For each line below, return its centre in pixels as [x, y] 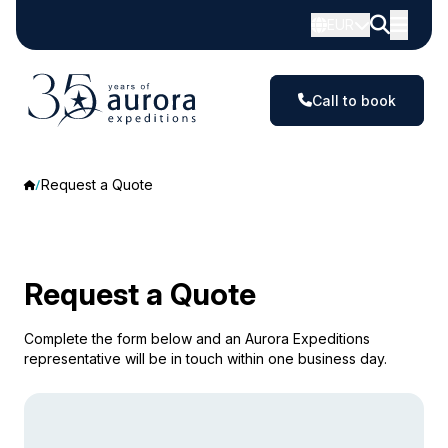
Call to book [354, 100]
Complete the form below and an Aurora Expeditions [197, 338]
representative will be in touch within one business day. [205, 358]
